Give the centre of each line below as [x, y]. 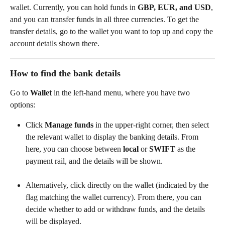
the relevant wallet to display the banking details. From [113, 137]
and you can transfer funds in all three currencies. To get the [105, 19]
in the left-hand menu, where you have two [122, 93]
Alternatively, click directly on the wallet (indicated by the [118, 185]
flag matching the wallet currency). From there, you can [115, 197]
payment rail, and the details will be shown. [94, 161]
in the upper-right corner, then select [152, 125]
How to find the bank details [65, 73]
